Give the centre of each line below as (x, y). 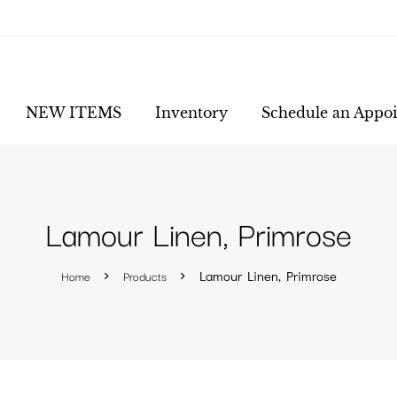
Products (144, 276)
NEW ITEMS (74, 113)
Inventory (191, 113)
